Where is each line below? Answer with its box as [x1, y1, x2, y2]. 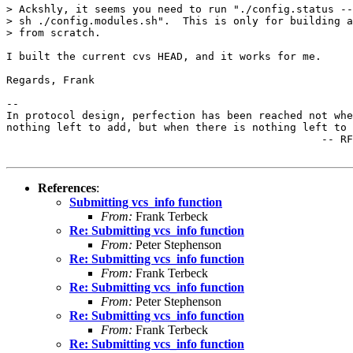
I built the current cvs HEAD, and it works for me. [6, 50, 321, 62]
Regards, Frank [6, 73, 95, 86]
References [38, 180, 96, 195]
